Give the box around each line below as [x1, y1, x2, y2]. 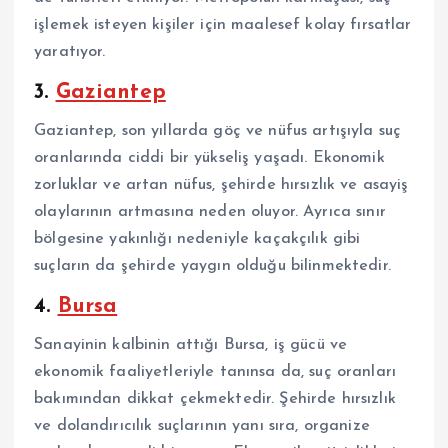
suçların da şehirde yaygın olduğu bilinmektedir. [34, 257, 391, 274]
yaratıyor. [34, 43, 106, 60]
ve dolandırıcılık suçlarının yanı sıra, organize [34, 418, 370, 435]
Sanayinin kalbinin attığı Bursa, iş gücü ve [34, 337, 348, 354]
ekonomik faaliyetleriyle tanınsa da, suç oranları [34, 364, 396, 381]
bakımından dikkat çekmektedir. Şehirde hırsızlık [34, 391, 396, 408]
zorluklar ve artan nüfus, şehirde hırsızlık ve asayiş [34, 176, 409, 193]
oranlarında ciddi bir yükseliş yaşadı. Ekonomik [34, 149, 385, 166]
